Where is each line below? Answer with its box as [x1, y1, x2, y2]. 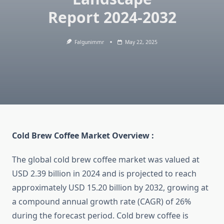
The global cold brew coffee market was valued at [12, 154, 199, 165]
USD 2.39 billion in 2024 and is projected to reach [12, 168, 196, 179]
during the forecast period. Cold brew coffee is [12, 210, 188, 221]
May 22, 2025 [125, 38, 158, 45]
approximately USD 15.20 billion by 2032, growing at [12, 182, 208, 193]
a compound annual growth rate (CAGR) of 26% [12, 196, 191, 207]
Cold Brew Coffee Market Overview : [12, 130, 156, 141]
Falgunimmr [74, 38, 104, 45]
